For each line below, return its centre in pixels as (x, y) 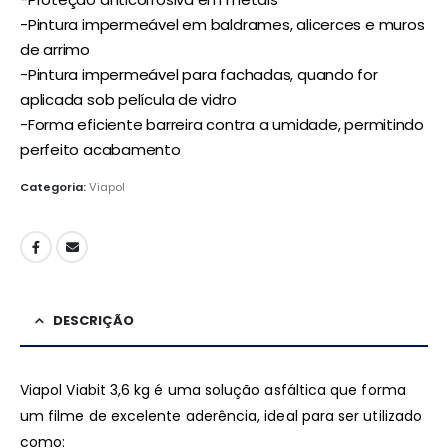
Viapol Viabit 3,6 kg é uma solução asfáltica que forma (213, 389)
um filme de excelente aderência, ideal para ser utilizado (221, 415)
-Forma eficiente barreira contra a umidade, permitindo (222, 124)
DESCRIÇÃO (93, 320)
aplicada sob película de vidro (128, 99)
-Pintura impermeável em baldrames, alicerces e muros (222, 24)
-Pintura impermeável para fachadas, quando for (199, 74)
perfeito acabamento (100, 149)
